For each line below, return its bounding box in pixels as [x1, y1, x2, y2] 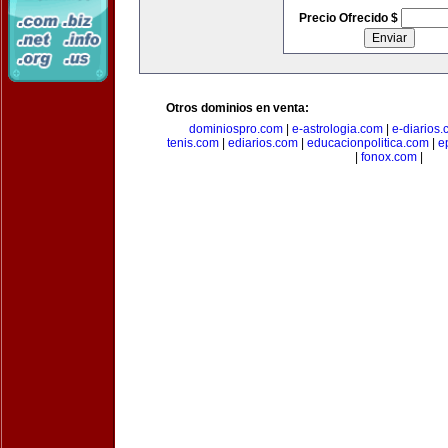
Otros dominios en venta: [166, 101, 309, 115]
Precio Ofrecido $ [298, 11, 401, 25]
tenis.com [167, 136, 219, 150]
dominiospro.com [189, 122, 283, 136]
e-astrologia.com [292, 122, 383, 136]
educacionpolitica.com [307, 136, 429, 150]
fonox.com [361, 150, 417, 164]
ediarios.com [228, 136, 298, 150]
